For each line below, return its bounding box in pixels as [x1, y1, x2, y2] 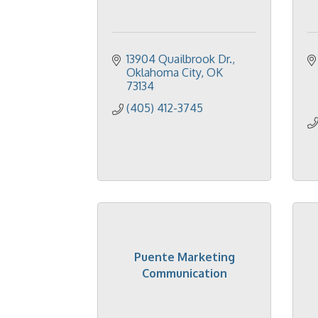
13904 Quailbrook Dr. [126, 52, 232, 66]
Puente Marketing [133, 249, 235, 264]
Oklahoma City [126, 65, 201, 79]
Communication [141, 265, 227, 280]
